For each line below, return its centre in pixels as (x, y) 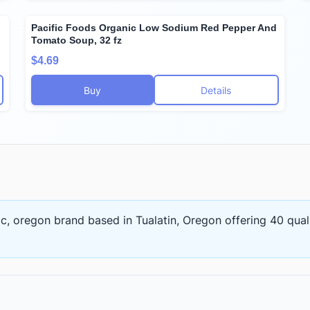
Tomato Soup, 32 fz (77, 40)
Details (216, 90)
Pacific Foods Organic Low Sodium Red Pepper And (154, 27)
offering (246, 220)
